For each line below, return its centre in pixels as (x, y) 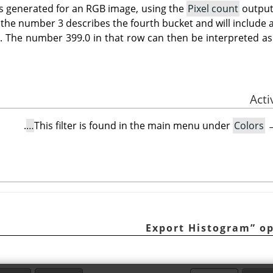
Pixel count (213, 9)
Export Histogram (198, 228)
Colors (249, 126)
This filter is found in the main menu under (133, 126)
